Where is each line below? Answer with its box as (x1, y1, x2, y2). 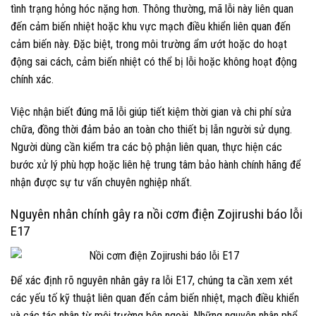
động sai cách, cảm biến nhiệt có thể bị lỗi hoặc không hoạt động (11, 55, 297, 69)
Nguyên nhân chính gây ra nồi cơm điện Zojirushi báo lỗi (11, 205, 303, 222)
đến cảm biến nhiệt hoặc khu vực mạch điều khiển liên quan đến (11, 20, 291, 34)
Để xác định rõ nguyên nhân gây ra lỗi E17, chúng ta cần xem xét (11, 273, 293, 287)
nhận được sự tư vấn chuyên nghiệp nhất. (11, 175, 192, 189)
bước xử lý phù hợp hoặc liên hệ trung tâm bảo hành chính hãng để (11, 157, 301, 171)
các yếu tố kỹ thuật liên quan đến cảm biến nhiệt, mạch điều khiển (11, 291, 299, 305)
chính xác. (11, 73, 54, 87)
